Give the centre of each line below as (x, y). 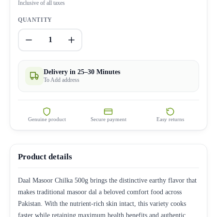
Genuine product (47, 119)
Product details (45, 156)
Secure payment (108, 119)
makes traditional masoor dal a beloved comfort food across (100, 192)
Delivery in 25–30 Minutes (82, 72)
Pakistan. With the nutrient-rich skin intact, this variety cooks (102, 203)
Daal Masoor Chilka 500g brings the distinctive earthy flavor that (107, 180)
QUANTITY (35, 20)
